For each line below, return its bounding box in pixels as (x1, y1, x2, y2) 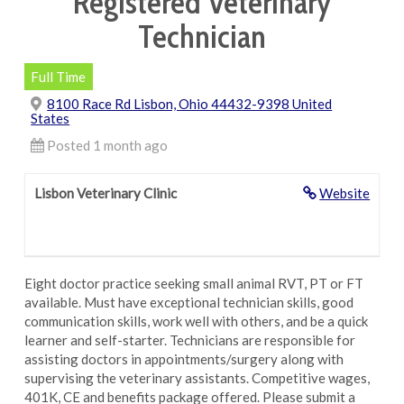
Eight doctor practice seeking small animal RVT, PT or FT (23, 275, 363, 291)
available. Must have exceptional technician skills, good (23, 294, 353, 310)
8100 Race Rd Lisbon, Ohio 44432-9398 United (47, 95, 333, 112)
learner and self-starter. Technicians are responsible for (23, 332, 355, 348)
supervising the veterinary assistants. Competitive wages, (23, 370, 370, 386)
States (31, 109, 70, 126)
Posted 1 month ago (47, 136, 169, 153)
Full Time (31, 68, 87, 85)
